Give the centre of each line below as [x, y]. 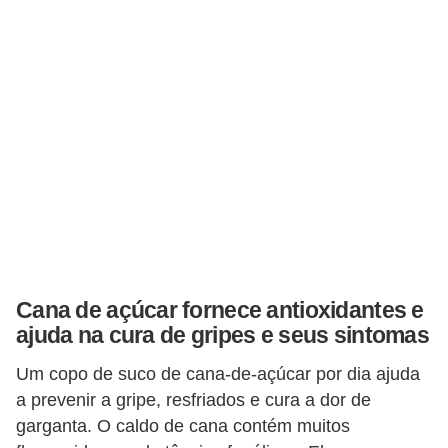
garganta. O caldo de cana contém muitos [183, 425]
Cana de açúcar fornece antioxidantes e [220, 310]
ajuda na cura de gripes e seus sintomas [222, 335]
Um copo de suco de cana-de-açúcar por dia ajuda [218, 373]
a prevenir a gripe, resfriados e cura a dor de [193, 399]
